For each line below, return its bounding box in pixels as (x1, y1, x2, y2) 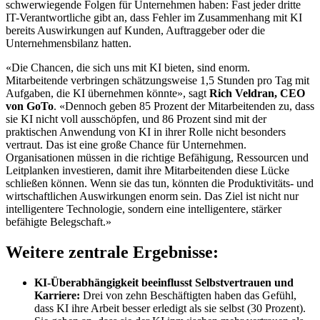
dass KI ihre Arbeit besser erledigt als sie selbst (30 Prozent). (34, 302, 306, 315)
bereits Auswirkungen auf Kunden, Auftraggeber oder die (6, 24, 265, 37)
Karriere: (34, 289, 80, 302)
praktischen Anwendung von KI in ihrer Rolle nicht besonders (6, 126, 286, 139)
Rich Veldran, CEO (209, 87, 305, 100)
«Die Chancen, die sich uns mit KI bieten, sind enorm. (6, 61, 250, 74)
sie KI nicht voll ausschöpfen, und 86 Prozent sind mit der (6, 113, 266, 126)
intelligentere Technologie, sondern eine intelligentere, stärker (6, 203, 281, 216)
